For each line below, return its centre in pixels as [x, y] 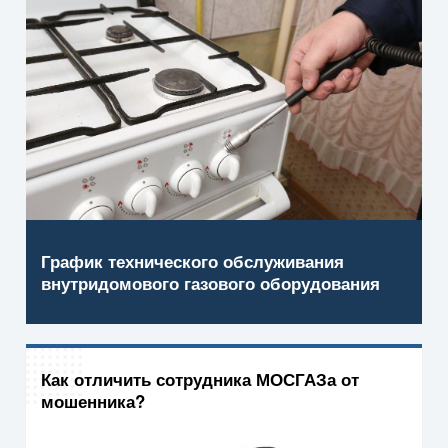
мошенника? [93, 401]
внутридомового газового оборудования [210, 283]
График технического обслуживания [192, 261]
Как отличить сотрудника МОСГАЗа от [200, 379]
